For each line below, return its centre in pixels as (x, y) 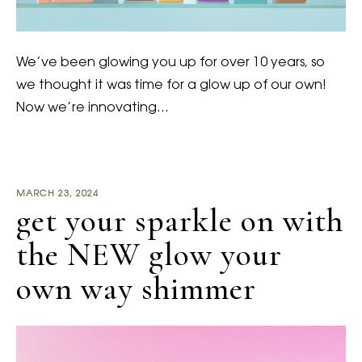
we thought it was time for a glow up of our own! (171, 86)
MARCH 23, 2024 (57, 195)
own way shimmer (136, 289)
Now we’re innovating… (93, 109)
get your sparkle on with (180, 221)
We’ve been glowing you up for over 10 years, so (170, 63)
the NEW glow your (149, 255)
